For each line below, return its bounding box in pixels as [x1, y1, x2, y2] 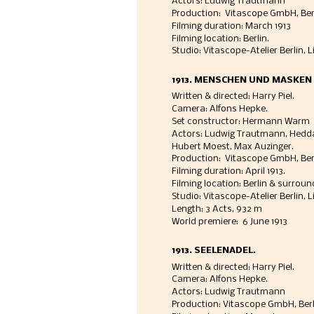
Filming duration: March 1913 [171, 21, 291, 31]
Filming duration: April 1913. [171, 167, 287, 177]
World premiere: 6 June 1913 [171, 217, 287, 226]
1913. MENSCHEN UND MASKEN [171, 75, 312, 85]
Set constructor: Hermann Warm [171, 116, 310, 126]
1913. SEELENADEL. [171, 245, 256, 255]
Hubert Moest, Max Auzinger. [171, 142, 296, 151]
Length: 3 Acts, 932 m [171, 204, 264, 214]
